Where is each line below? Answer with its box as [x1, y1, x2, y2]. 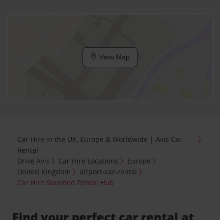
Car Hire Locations [58, 156, 119, 165]
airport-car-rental [80, 166, 137, 176]
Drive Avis [17, 156, 50, 165]
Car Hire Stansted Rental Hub [17, 177, 114, 187]
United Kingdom [17, 166, 71, 176]
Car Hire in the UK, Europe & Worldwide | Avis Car [17, 134, 183, 144]
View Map [97, 53, 130, 61]
